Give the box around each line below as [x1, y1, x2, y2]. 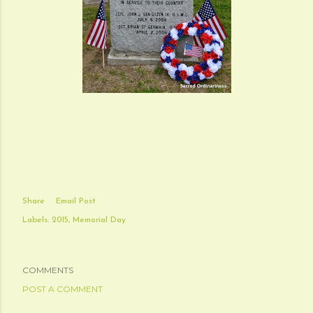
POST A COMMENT [22, 284, 103, 294]
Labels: [22, 216, 49, 224]
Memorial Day [73, 216, 126, 224]
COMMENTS [22, 265, 73, 275]
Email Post [56, 197, 96, 205]
